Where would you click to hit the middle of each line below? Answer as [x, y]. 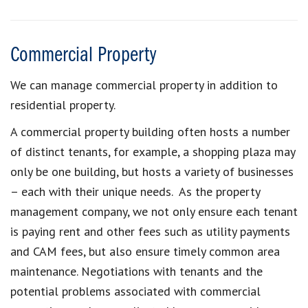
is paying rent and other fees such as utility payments [150, 231]
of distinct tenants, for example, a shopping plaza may [153, 151]
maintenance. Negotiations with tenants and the [136, 271]
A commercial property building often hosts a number [150, 131]
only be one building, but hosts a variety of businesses [152, 171]
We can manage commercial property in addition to [144, 85]
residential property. [63, 104]
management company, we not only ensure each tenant [154, 211]
